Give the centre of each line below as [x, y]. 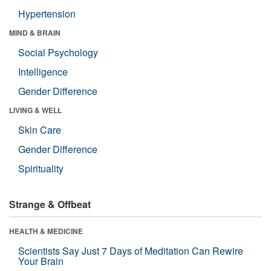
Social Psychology [58, 52]
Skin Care [40, 129]
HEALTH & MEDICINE [46, 231]
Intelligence [43, 71]
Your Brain [41, 261]
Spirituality [41, 168]
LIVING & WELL [35, 110]
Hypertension [47, 13]
